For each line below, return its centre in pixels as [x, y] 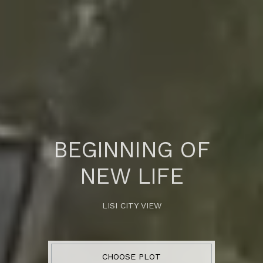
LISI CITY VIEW [131, 205]
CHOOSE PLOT [131, 256]
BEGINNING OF [131, 149]
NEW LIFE [131, 176]
